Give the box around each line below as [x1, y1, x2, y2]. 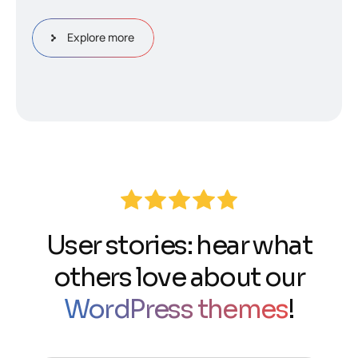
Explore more [66, 30, 134, 46]
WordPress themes [63, 293, 288, 326]
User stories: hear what [46, 229, 312, 262]
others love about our [53, 261, 305, 294]
